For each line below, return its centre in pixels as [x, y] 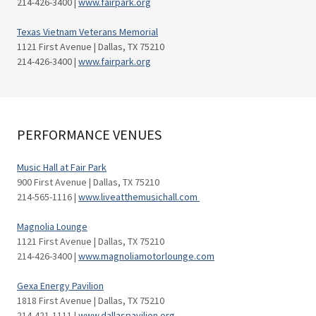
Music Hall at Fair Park [62, 167]
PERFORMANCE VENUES [89, 134]
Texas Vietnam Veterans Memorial [87, 32]
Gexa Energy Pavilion [60, 286]
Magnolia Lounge [52, 226]
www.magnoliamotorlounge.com [146, 256]
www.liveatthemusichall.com [139, 197]
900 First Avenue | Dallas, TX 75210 [88, 182]
